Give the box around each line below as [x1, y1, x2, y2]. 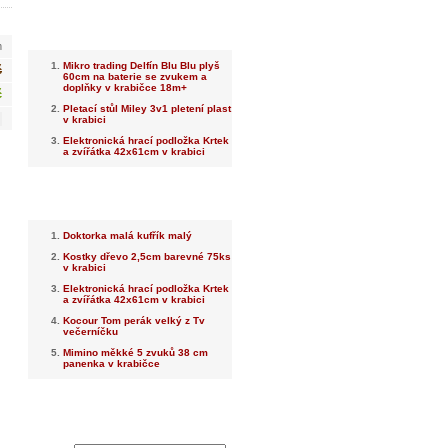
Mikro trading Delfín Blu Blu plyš [63, 60, 220, 71]
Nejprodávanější [83, 191, 177, 205]
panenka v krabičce [63, 358, 160, 369]
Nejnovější [100, 21, 160, 35]
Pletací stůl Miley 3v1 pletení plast [63, 103, 231, 114]
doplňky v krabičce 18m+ [63, 82, 187, 93]
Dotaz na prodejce [78, 403, 182, 417]
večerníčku [63, 326, 118, 337]
